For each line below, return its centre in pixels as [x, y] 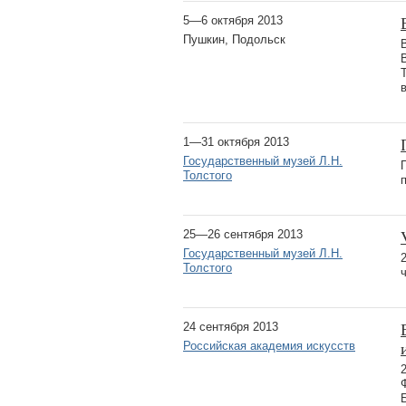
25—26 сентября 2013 [243, 234]
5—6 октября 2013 [233, 20]
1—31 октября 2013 [236, 141]
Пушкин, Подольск [234, 39]
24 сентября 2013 [231, 326]
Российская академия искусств [269, 345]
